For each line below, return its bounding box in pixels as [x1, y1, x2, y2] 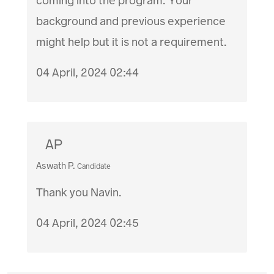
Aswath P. [36, 159, 76, 172]
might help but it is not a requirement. [36, 34, 228, 50]
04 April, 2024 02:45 [36, 215, 139, 231]
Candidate [77, 161, 111, 171]
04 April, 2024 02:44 [36, 64, 139, 80]
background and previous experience [36, 13, 226, 29]
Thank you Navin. [36, 184, 122, 200]
